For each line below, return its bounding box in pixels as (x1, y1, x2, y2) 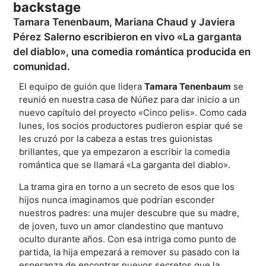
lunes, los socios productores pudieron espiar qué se (19, 120, 243, 132)
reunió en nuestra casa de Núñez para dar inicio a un (19, 94, 240, 106)
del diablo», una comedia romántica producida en (13, 46, 251, 58)
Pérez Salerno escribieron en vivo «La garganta (13, 31, 242, 43)
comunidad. (13, 61, 71, 73)
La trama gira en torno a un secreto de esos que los (19, 181, 235, 193)
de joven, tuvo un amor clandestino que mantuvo (19, 220, 224, 232)
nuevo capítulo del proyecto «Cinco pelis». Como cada (19, 107, 247, 119)
